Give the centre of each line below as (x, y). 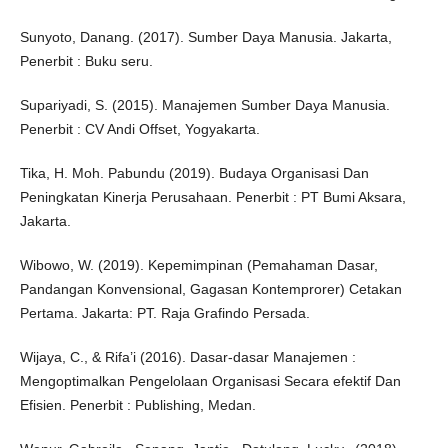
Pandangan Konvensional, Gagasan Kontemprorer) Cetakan (210, 288)
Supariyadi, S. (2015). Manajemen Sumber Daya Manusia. (204, 104)
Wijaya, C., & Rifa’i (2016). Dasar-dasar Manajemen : (187, 356)
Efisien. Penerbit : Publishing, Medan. (137, 404)
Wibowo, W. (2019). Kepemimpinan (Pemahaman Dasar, (198, 264)
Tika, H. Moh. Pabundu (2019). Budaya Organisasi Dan (194, 172)
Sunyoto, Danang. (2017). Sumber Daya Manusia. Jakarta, (205, 36)
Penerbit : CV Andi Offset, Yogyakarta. (139, 128)
